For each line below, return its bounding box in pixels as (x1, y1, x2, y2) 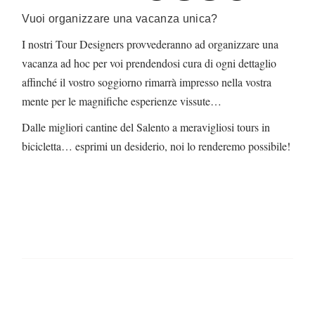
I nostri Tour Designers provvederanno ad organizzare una (22, 36, 279, 51)
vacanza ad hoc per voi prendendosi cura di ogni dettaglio (22, 55, 277, 70)
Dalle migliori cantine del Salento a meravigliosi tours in (22, 119, 271, 134)
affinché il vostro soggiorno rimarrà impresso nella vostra (22, 74, 272, 89)
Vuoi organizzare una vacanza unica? (22, 12, 218, 25)
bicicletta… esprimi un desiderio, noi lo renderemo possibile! (22, 138, 291, 153)
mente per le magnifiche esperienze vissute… (22, 93, 222, 108)
